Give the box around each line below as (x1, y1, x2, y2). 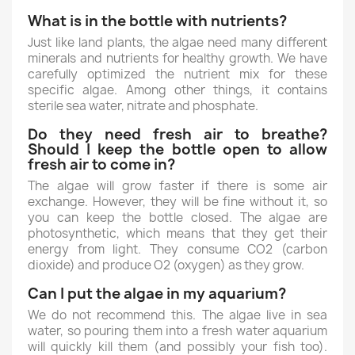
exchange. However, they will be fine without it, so (28, 193, 327, 210)
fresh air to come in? (28, 155, 175, 174)
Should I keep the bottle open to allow (28, 139, 327, 159)
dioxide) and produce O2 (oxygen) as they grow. (28, 257, 304, 273)
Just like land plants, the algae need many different (28, 34, 327, 51)
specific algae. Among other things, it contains (28, 82, 327, 98)
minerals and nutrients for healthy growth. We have (28, 50, 327, 67)
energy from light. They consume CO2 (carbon (28, 241, 327, 258)
